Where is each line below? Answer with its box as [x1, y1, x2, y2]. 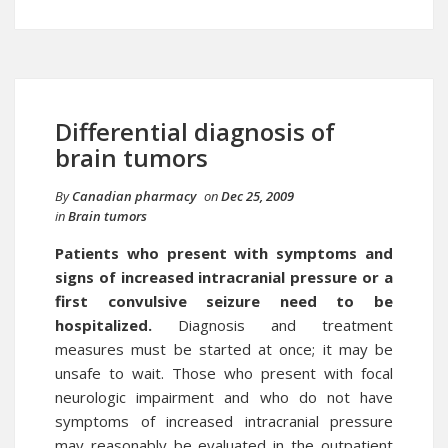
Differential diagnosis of [55, 115, 335, 148]
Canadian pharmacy [72, 187, 196, 205]
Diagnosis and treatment [152, 315, 393, 335]
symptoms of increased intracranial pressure [55, 411, 393, 431]
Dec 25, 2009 [221, 187, 294, 205]
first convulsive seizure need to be [55, 291, 393, 311]
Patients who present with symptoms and [55, 243, 393, 263]
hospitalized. [55, 315, 152, 335]
